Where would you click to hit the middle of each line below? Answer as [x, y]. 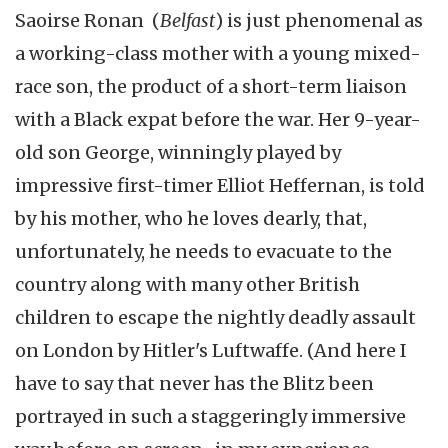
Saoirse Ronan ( [87, 20]
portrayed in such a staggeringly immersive [210, 416]
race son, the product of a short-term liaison [211, 86]
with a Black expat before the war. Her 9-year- [218, 119]
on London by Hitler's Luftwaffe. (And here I [211, 350]
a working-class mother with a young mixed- [218, 53]
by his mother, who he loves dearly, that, [191, 218]
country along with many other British [187, 284]
